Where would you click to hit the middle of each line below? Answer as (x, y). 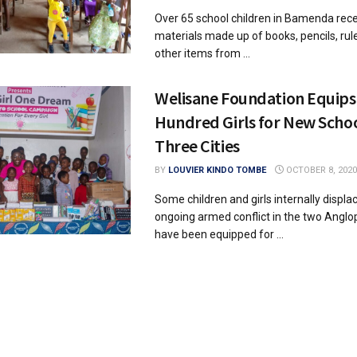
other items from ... (202, 53)
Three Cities (197, 146)
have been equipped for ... (219, 234)
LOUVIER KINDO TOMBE (217, 170)
